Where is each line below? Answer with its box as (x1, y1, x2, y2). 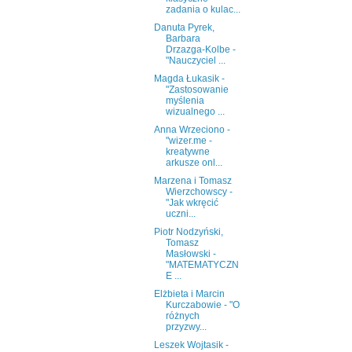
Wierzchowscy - (165, 186, 233, 198)
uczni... (165, 208, 196, 220)
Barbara (165, 33, 200, 45)
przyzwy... (165, 321, 207, 333)
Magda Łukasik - (153, 73, 225, 85)
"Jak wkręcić (165, 197, 218, 209)
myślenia (165, 95, 204, 107)
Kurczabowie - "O (165, 299, 240, 311)
